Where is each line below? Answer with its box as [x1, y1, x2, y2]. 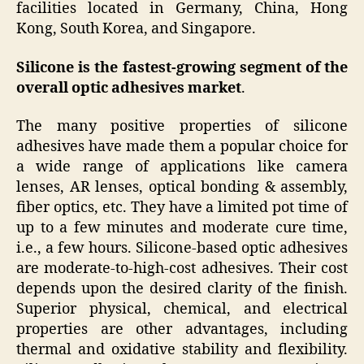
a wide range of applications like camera [16, 158, 348, 177]
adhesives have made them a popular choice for [16, 137, 348, 157]
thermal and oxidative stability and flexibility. [16, 340, 348, 360]
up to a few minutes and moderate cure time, [16, 219, 348, 238]
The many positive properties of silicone [16, 117, 348, 136]
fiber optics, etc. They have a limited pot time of [16, 198, 348, 218]
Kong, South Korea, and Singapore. [16, 19, 256, 39]
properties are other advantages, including [16, 320, 348, 340]
